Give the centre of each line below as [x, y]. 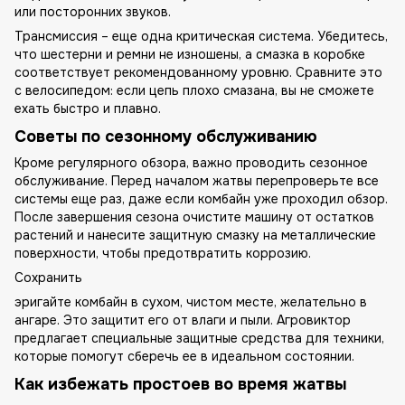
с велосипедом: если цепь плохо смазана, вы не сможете [194, 90]
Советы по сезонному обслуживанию [166, 136]
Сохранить [48, 278]
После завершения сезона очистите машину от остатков [194, 217]
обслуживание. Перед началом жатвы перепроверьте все [197, 181]
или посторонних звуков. [93, 11]
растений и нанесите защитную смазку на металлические [195, 235]
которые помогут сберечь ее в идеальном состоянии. [184, 357]
